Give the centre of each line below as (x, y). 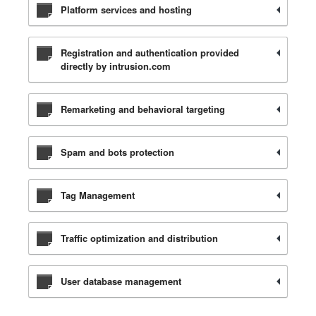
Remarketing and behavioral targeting (143, 109)
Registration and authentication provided (150, 53)
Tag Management (98, 195)
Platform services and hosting (126, 10)
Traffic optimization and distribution (139, 238)
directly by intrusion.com (116, 66)
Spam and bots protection (117, 152)
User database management (121, 281)
